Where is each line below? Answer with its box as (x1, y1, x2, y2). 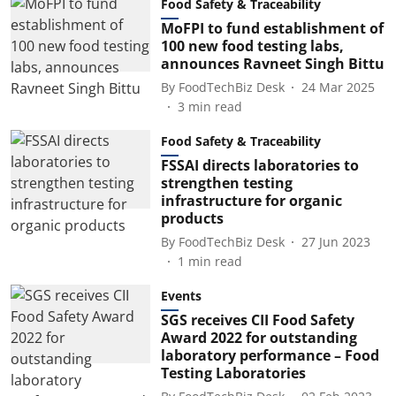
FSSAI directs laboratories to (160, 156, 359, 175)
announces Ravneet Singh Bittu (160, 54, 385, 73)
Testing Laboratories (160, 363, 306, 383)
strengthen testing (160, 173, 293, 193)
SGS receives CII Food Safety (160, 310, 354, 330)
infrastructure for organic (160, 191, 342, 210)
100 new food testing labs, (160, 36, 344, 56)
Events (160, 287, 202, 304)
